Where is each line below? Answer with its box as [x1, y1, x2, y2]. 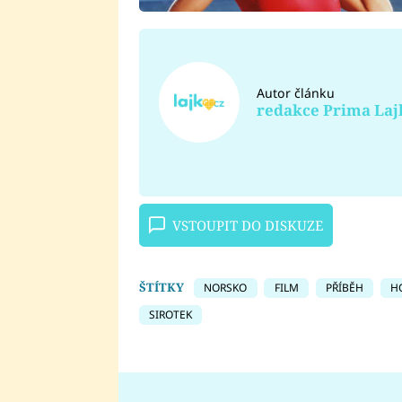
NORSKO [204, 279, 248, 295]
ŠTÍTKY [138, 278, 184, 295]
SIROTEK [148, 307, 192, 323]
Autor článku [256, 83, 335, 101]
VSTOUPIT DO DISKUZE [171, 216, 323, 235]
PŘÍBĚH [325, 279, 363, 295]
